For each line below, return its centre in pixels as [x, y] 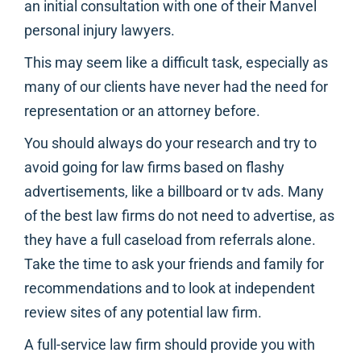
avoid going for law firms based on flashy [154, 168]
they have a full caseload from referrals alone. [170, 240]
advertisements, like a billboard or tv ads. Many [174, 192]
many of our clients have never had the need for [176, 87]
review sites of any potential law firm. [143, 313]
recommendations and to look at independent [170, 288]
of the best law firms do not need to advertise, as [179, 216]
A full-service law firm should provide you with [170, 345]
